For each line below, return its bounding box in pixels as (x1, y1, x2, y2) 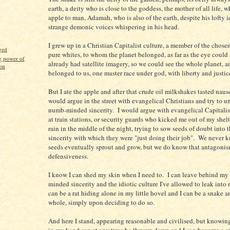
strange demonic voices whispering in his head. (48, 22, 179, 31)
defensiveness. (48, 151, 88, 161)
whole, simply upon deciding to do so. (48, 197, 155, 207)
